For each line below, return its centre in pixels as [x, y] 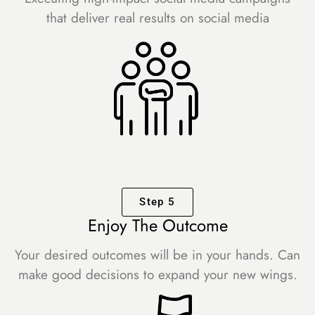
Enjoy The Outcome [157, 226]
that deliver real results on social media [157, 18]
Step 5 [157, 202]
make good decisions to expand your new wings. [157, 274]
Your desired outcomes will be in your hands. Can [157, 255]
